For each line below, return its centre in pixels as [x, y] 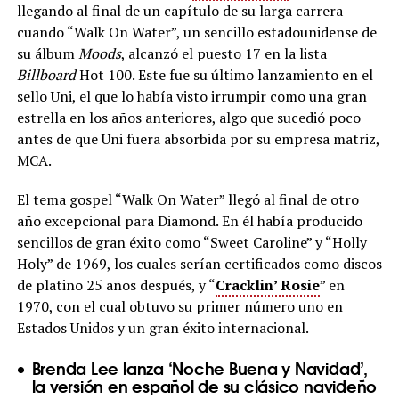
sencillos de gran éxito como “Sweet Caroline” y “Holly [191, 242]
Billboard [46, 74]
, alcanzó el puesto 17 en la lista [224, 53]
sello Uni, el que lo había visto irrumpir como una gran [191, 96]
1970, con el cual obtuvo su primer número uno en [179, 306]
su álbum [47, 53]
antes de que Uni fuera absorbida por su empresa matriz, [198, 138]
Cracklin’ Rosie [267, 285]
